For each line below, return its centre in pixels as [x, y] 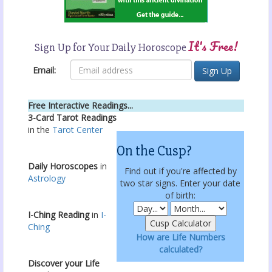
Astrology [47, 178]
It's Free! [213, 47]
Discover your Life [64, 263]
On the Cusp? [154, 151]
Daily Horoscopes [63, 166]
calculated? [180, 250]
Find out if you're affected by [180, 171]
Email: [44, 70]
